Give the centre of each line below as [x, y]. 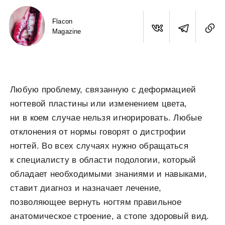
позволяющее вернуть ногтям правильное [96, 202]
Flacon [63, 21]
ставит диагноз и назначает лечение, [86, 188]
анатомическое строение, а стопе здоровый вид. [110, 216]
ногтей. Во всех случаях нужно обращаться [99, 146]
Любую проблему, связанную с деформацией [103, 90]
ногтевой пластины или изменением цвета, [99, 104]
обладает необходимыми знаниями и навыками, [109, 174]
